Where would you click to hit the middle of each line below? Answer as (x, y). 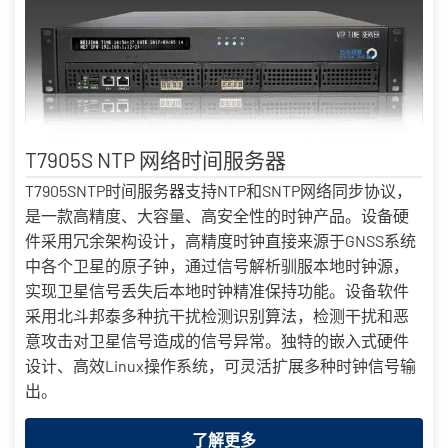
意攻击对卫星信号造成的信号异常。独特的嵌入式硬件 (217, 341)
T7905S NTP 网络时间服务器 (155, 160)
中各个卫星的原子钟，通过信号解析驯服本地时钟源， (217, 266)
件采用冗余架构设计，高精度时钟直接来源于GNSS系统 (220, 241)
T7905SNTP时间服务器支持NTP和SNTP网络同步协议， (218, 191)
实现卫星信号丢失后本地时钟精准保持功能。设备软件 (217, 291)
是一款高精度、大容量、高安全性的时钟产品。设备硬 (217, 216)
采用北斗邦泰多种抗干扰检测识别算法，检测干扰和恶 (217, 316)
